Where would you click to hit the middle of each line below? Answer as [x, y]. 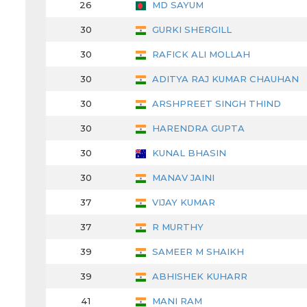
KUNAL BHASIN [188, 153]
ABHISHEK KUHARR [198, 277]
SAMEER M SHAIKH [197, 252]
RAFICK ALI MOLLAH [200, 54]
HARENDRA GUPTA [197, 128]
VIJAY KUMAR [182, 202]
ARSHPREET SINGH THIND [215, 104]
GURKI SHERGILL [191, 30]
